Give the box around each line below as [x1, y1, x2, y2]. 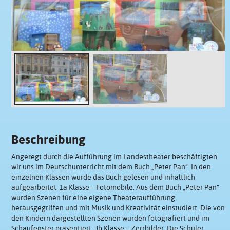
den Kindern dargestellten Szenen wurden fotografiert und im [11, 214, 209, 222]
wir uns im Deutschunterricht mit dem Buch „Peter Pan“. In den [11, 162, 211, 171]
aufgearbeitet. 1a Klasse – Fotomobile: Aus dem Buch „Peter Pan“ [11, 183, 219, 191]
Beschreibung [11, 132, 85, 147]
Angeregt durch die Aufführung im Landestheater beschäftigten [11, 152, 217, 161]
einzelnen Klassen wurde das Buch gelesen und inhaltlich [11, 172, 195, 181]
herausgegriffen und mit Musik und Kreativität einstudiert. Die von [11, 203, 225, 212]
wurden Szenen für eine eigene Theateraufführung [11, 193, 175, 202]
